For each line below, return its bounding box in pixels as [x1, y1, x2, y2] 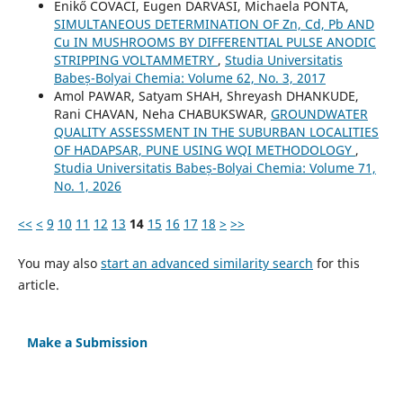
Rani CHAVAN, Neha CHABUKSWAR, [53, 105, 271, 123]
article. [17, 276, 59, 294]
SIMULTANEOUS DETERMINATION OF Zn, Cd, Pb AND [53, 15, 374, 33]
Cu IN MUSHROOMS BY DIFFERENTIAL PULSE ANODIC [53, 33, 376, 51]
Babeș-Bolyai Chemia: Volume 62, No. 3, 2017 [53, 69, 326, 87]
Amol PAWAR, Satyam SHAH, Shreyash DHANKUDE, [53, 87, 359, 105]
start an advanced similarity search [100, 255, 313, 273]
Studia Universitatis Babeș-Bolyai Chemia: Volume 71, [53, 159, 376, 177]
